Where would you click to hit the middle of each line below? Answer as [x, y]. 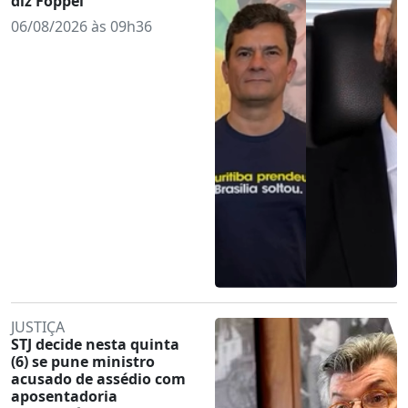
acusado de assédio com [98, 378]
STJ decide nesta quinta [95, 344]
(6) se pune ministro [83, 361]
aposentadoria [64, 396]
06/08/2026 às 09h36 [82, 26]
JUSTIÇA [38, 326]
